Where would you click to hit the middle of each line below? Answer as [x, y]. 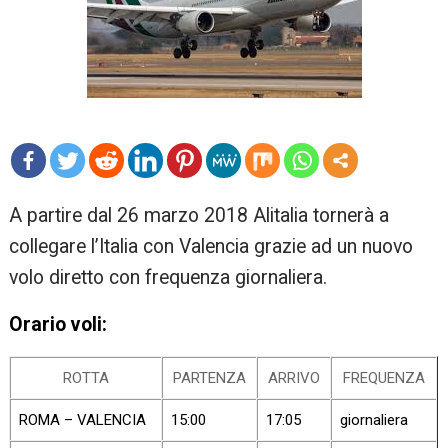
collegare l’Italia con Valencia [129, 247]
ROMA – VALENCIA [83, 420]
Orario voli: [58, 325]
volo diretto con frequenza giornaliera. [168, 278]
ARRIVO [294, 378]
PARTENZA [210, 378]
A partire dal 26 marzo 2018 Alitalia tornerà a [199, 216]
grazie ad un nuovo [334, 247]
